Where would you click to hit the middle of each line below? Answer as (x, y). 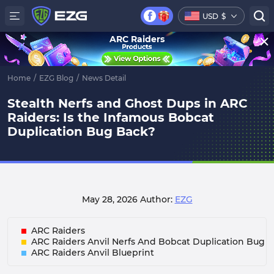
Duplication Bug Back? (81, 131)
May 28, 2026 (111, 199)
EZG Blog (56, 78)
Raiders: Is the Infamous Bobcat (111, 117)
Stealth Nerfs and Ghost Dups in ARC (128, 103)
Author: (157, 199)
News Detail (104, 78)
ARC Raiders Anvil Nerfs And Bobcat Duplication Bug (148, 242)
